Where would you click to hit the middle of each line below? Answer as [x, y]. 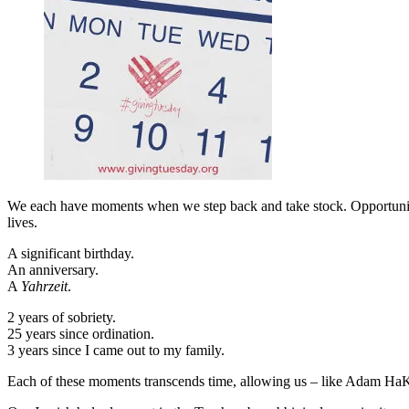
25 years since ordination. [81, 333]
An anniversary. [53, 269]
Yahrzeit [44, 286]
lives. [22, 222]
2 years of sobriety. [62, 317]
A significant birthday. [71, 253]
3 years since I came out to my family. [116, 350]
